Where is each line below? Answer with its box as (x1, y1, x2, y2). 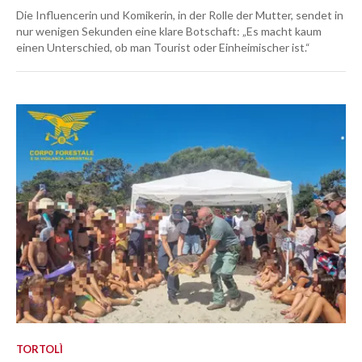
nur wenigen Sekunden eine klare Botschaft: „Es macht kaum (16, 24, 322, 39)
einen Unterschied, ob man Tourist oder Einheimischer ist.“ (16, 40, 310, 55)
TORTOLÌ (16, 343, 63, 356)
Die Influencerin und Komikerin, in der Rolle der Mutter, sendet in (16, 8, 343, 23)
